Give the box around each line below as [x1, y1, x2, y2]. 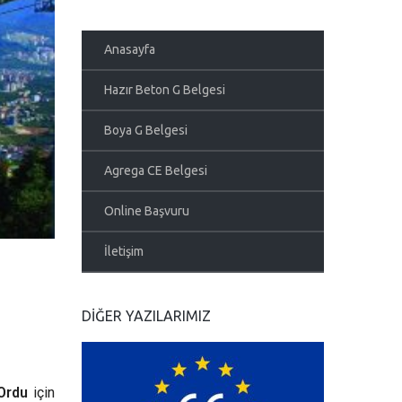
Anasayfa [104, 42, 155, 57]
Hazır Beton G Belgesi [104, 83, 225, 97]
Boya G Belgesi [104, 123, 188, 137]
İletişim [104, 244, 144, 258]
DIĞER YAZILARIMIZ [82, 308, 211, 324]
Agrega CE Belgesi [104, 163, 207, 178]
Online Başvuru [104, 204, 189, 218]
